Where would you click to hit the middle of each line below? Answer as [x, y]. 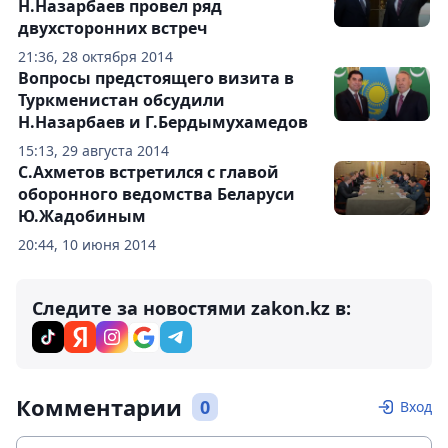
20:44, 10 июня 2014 [87, 245]
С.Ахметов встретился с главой [148, 172]
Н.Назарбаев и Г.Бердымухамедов [163, 122]
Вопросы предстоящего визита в [156, 78]
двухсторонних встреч [113, 28]
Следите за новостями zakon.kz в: [191, 308]
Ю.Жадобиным [82, 216]
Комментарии [99, 407]
